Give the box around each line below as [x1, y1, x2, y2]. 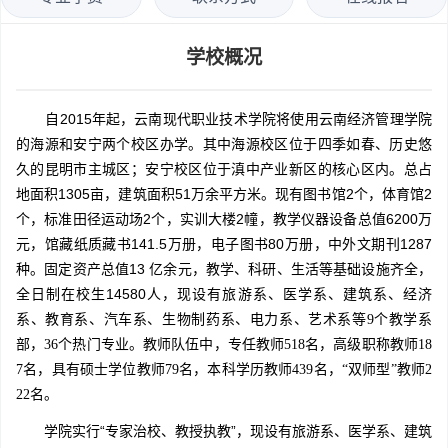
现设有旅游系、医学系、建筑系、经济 [177, 287, 433, 303]
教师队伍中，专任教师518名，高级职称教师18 [142, 337, 433, 353]
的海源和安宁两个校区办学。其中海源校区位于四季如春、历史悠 [16, 136, 432, 153]
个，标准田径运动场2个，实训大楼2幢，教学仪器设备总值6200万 [16, 211, 432, 228]
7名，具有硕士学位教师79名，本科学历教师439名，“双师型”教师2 [16, 362, 432, 378]
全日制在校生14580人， [16, 286, 178, 303]
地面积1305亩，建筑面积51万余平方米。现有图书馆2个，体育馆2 [16, 186, 432, 203]
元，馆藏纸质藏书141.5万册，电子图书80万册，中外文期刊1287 [16, 236, 432, 253]
